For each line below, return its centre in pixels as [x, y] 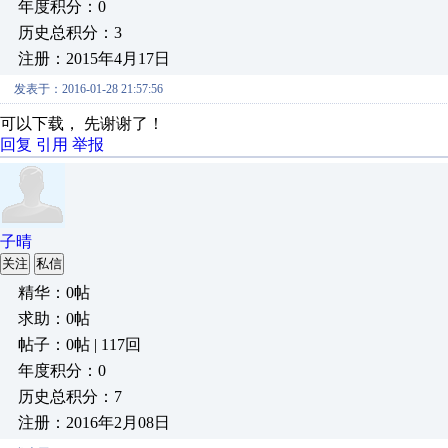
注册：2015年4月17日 [94, 58]
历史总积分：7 [70, 396]
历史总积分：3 [70, 32]
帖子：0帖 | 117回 [79, 344]
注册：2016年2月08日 [94, 422]
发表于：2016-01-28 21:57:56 [88, 89]
